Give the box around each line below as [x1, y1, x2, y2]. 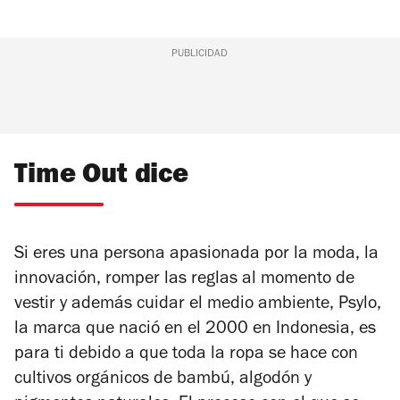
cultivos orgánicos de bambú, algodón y [14, 371, 312, 390]
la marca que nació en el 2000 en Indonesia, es [14, 321, 376, 340]
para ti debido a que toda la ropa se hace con [14, 346, 358, 365]
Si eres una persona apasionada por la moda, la [14, 246, 379, 265]
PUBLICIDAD [171, 49, 229, 61]
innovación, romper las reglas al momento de [14, 271, 354, 290]
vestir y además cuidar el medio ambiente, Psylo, [14, 296, 381, 315]
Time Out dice [14, 163, 188, 192]
